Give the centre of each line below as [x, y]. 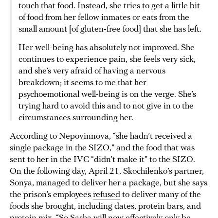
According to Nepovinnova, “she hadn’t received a [101, 136]
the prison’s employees [51, 195]
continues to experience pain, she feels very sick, [107, 59]
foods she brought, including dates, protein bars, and [105, 206]
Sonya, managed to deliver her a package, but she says [109, 183]
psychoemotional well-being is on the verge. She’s [107, 94]
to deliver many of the [161, 195]
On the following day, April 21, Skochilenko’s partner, [107, 171]
